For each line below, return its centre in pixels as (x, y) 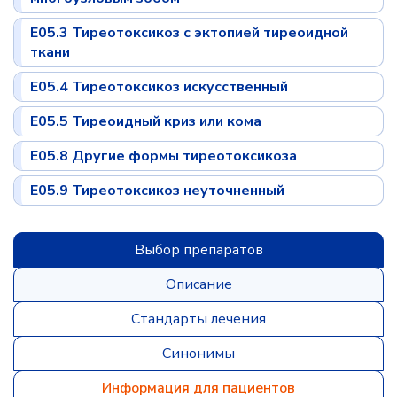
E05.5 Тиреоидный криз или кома (146, 121)
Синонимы (198, 354)
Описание (198, 284)
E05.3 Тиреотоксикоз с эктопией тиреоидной (189, 33)
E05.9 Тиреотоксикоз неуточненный (157, 191)
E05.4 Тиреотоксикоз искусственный (159, 87)
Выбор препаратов (198, 250)
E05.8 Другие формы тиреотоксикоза (163, 156)
